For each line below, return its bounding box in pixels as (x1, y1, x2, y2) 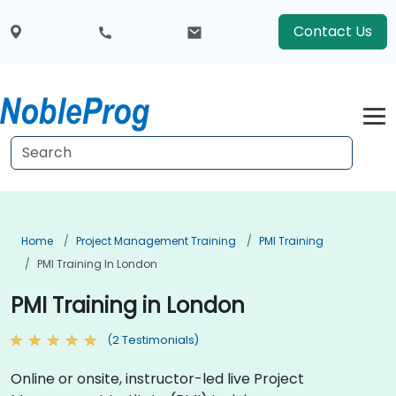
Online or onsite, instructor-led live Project (11, 368, 304, 389)
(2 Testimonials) (107, 332, 199, 347)
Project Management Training (76, 233, 236, 248)
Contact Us (293, 21, 372, 42)
